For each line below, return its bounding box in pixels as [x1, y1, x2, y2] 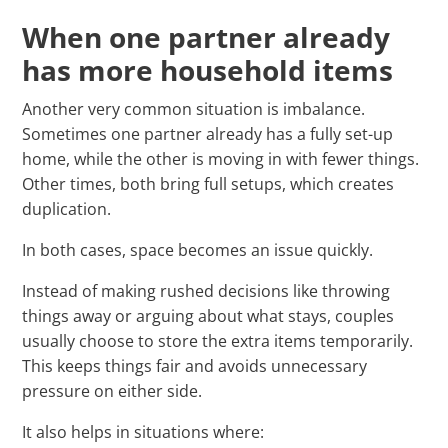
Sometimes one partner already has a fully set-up [22, 123, 394, 146]
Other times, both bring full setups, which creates [22, 173, 395, 196]
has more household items [22, 51, 394, 90]
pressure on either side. [22, 380, 203, 403]
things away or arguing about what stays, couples [22, 305, 395, 328]
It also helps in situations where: [22, 421, 265, 444]
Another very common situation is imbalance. [22, 98, 366, 121]
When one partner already [22, 18, 391, 57]
